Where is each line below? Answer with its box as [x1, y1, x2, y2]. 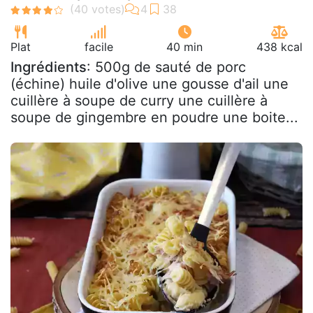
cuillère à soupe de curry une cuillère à [10, 92, 268, 109]
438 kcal [256, 40, 303, 54]
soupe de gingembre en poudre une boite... [10, 109, 298, 126]
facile [84, 40, 113, 54]
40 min [166, 40, 203, 54]
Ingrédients [10, 59, 87, 75]
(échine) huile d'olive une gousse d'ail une [10, 75, 289, 92]
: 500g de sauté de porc [87, 59, 246, 75]
